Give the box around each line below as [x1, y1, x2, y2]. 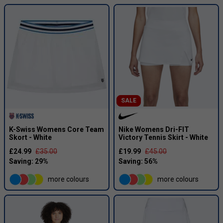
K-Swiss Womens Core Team [9, 125, 104, 133]
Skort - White [9, 133, 52, 141]
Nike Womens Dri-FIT [118, 125, 189, 133]
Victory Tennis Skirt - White [118, 133, 208, 141]
